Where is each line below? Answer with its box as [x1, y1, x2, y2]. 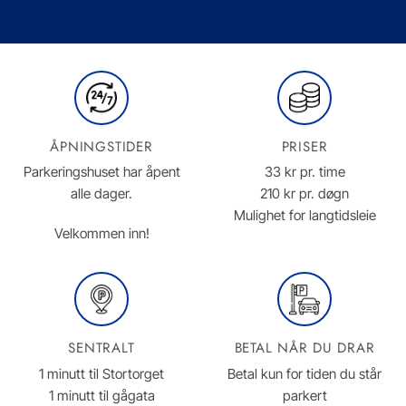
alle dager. [71, 185, 132, 203]
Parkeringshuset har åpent [23, 163, 180, 181]
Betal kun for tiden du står [227, 364, 382, 382]
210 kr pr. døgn [260, 185, 349, 203]
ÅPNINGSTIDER [50, 136, 153, 157]
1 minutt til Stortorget [39, 364, 164, 382]
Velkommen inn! [53, 225, 150, 243]
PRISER [281, 136, 328, 157]
